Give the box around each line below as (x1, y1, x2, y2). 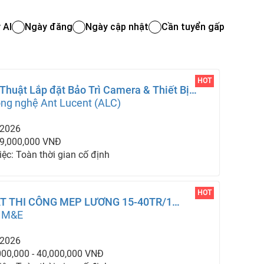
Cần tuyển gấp (161, 21, 225, 32)
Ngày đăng (24, 21, 72, 32)
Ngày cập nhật (85, 21, 148, 32)
